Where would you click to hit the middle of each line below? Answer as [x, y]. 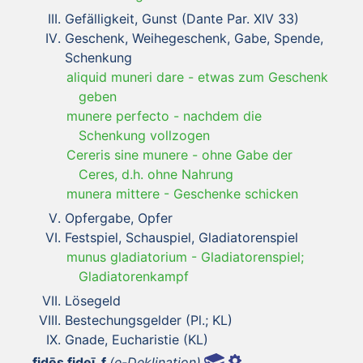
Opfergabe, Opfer [119, 218]
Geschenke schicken [236, 193]
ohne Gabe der [247, 154]
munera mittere [113, 193]
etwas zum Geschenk [263, 77]
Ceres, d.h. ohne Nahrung [156, 174]
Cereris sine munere [127, 154]
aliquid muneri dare [125, 77]
